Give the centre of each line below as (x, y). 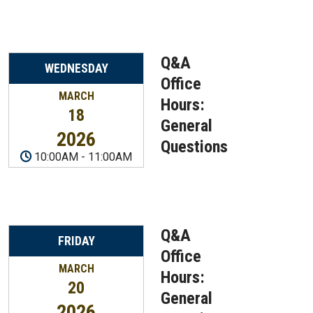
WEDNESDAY (76, 68)
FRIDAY (76, 241)
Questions (194, 147)
